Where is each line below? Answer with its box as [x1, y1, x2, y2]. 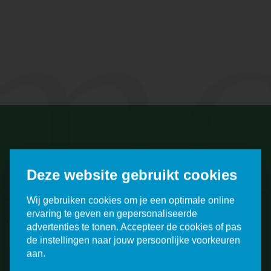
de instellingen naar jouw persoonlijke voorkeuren [27, 235, 240, 246]
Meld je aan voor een [9, 157, 131, 178]
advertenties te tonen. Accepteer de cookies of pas [27, 221, 241, 232]
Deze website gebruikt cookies [27, 166, 237, 183]
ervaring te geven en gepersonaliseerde [27, 208, 197, 219]
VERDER [24, 227, 55, 240]
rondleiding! [9, 174, 77, 194]
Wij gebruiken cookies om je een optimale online [27, 195, 235, 206]
